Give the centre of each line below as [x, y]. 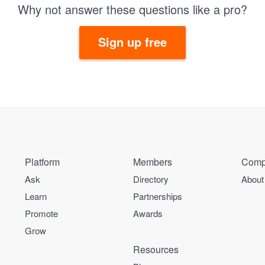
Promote [41, 213]
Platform [42, 162]
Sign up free [132, 42]
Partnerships [158, 196]
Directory [151, 179]
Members [153, 162]
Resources [156, 249]
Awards [148, 213]
